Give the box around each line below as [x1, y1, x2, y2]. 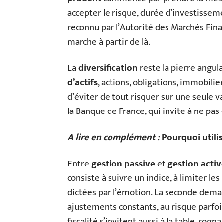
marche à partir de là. [67, 34, 150, 50]
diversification [78, 60, 138, 76]
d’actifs [67, 74, 98, 90]
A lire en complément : [67, 129, 160, 145]
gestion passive [91, 156, 155, 171]
